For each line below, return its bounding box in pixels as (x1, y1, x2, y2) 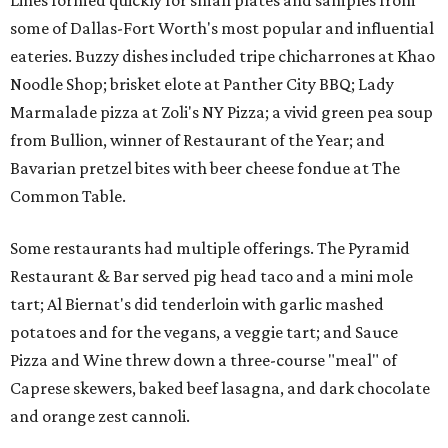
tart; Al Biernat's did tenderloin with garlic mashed (10, 294, 384, 314)
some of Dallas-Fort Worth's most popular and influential (10, 18, 434, 38)
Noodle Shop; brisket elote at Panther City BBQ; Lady (10, 74, 394, 94)
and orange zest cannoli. (10, 406, 190, 426)
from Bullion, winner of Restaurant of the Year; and (10, 130, 385, 150)
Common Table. (10, 186, 126, 206)
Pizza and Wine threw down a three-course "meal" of (10, 350, 397, 370)
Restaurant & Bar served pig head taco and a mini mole (10, 266, 413, 286)
